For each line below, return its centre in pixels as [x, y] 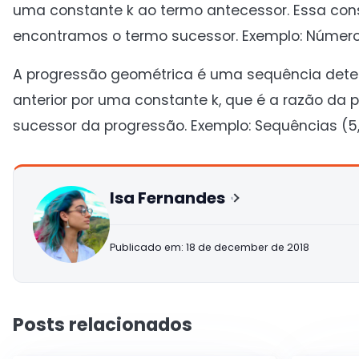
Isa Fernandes [167, 198]
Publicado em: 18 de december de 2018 [210, 247]
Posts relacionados [103, 325]
